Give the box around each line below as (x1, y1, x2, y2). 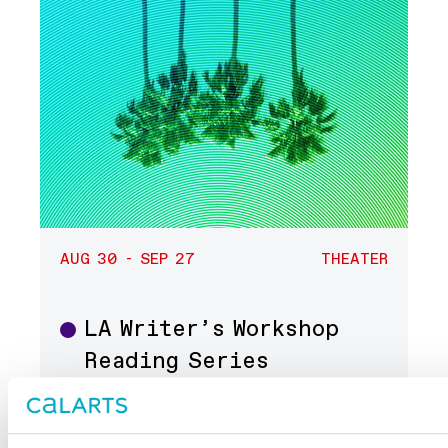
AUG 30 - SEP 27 (60, 249, 196, 271)
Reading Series (84, 346, 269, 377)
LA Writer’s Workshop (84, 314, 340, 345)
